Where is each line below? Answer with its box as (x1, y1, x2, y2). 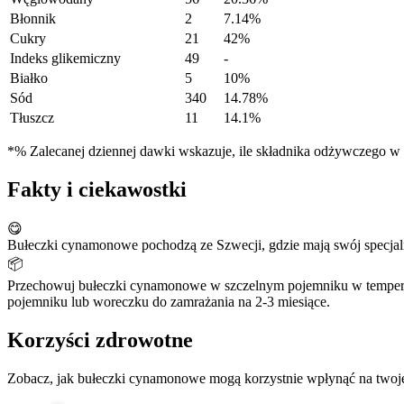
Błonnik (10, 11, 56, 27)
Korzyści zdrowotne (7, 328, 193, 352)
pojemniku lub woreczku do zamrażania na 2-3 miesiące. (7, 294, 330, 310)
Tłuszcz (10, 110, 54, 126)
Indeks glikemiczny (10, 50, 121, 67)
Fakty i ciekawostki (7, 178, 187, 202)
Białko (10, 70, 48, 87)
